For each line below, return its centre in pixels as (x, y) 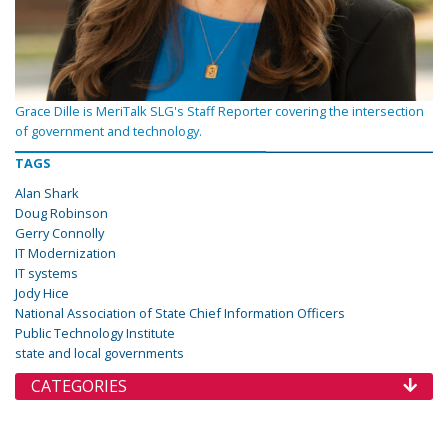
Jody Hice (42, 292)
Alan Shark (47, 192)
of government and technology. (108, 130)
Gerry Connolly (59, 232)
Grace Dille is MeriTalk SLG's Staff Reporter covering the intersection (219, 110)
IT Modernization (65, 252)
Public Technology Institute (95, 332)
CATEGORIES (79, 385)
